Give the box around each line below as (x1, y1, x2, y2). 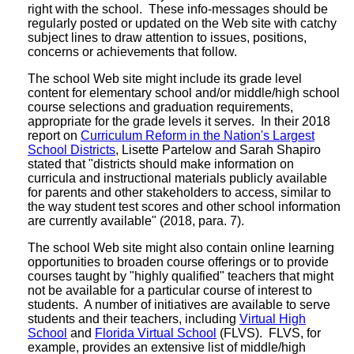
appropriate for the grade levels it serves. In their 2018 (28, 114, 330, 128)
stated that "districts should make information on (28, 156, 294, 171)
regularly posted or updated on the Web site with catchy (28, 16, 337, 30)
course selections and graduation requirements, (28, 100, 293, 114)
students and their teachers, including (28, 311, 239, 326)
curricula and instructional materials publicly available (28, 171, 327, 185)
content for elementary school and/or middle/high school (28, 85, 340, 100)
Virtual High (239, 311, 306, 326)
